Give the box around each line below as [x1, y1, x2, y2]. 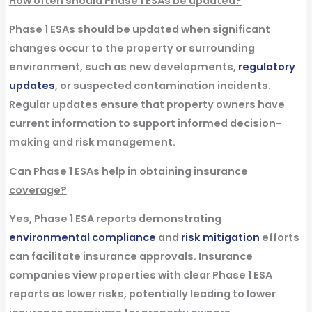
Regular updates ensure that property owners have [8, 97, 285, 112]
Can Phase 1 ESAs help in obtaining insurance [8, 164, 248, 178]
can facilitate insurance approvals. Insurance [8, 249, 253, 264]
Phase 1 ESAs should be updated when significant [8, 22, 270, 37]
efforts [259, 231, 299, 245]
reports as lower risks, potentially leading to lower [8, 287, 276, 302]
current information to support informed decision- [8, 116, 281, 131]
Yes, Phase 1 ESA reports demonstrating [8, 212, 221, 226]
